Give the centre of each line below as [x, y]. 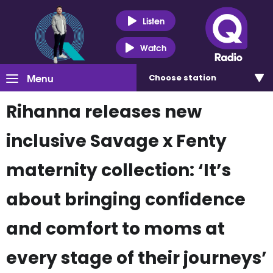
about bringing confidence [126, 200]
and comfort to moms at [115, 229]
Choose [166, 78]
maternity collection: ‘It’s [119, 170]
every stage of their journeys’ [136, 258]
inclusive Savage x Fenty [116, 141]
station [200, 78]
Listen [153, 20]
